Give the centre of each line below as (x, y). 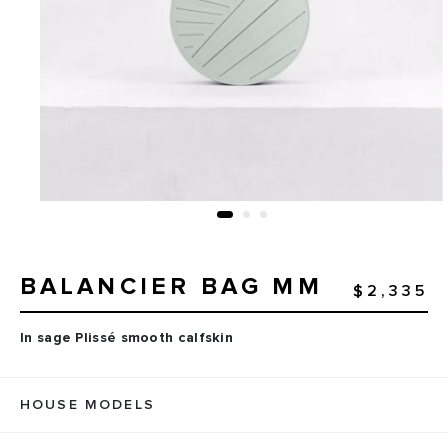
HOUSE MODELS (87, 405)
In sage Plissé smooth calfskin (126, 338)
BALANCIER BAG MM (171, 287)
